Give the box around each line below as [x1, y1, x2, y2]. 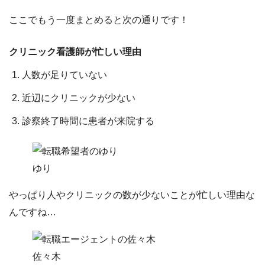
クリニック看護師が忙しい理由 [9, 46, 141, 57]
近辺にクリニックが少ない [22, 92, 136, 103]
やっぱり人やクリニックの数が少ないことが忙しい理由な [9, 189, 255, 200]
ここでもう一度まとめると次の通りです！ [9, 14, 189, 25]
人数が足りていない [22, 69, 108, 80]
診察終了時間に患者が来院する [22, 115, 155, 126]
